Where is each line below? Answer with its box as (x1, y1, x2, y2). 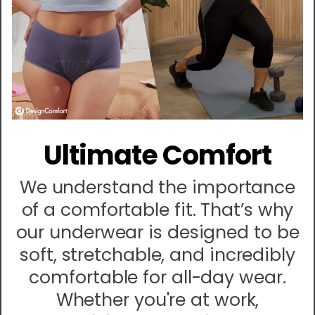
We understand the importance (19, 175, 296, 200)
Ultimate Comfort (44, 136, 271, 174)
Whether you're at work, (56, 288, 259, 313)
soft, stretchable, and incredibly (20, 243, 295, 268)
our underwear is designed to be (15, 220, 300, 245)
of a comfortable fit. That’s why (21, 198, 294, 223)
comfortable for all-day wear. (29, 265, 286, 290)
